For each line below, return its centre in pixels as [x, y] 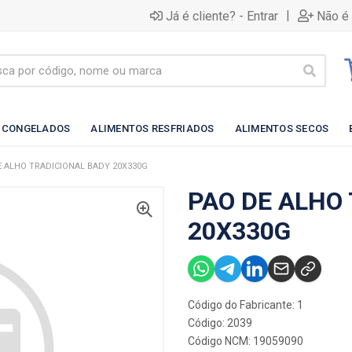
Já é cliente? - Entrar [222, 16]
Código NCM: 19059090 [246, 341]
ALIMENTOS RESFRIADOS [152, 128]
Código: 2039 [220, 323]
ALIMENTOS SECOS [282, 128]
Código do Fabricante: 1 [246, 305]
